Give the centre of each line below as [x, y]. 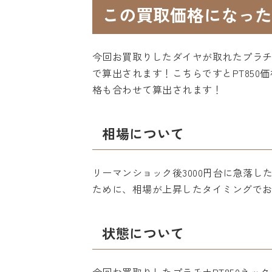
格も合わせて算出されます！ [158, 89]
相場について [143, 133]
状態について [143, 233]
